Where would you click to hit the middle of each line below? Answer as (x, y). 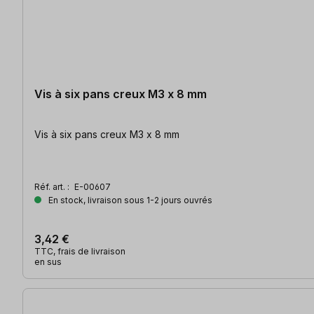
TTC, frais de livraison (80, 251)
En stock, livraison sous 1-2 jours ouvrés (129, 200)
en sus (48, 261)
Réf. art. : (53, 186)
